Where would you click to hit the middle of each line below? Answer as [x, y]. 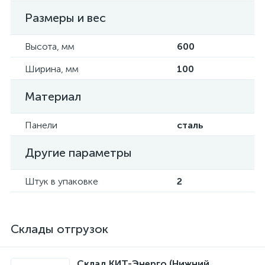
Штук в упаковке [62, 181]
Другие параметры [78, 153]
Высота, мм [50, 46]
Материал [53, 96]
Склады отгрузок [59, 229]
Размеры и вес [65, 18]
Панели [41, 125]
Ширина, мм [52, 69]
